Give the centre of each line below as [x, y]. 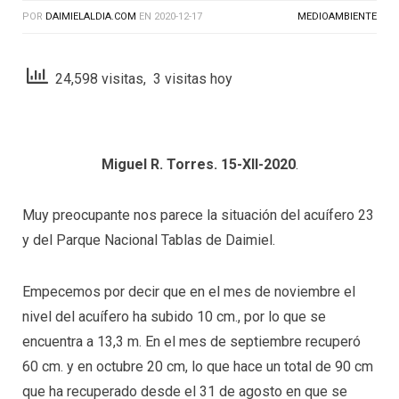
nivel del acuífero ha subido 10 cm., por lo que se [174, 316]
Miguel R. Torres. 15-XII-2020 [198, 164]
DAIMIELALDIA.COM [91, 17]
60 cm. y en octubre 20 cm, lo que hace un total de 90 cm [198, 366]
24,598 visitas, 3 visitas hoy [140, 78]
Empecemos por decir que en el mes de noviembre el [189, 291]
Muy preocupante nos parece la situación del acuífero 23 [198, 216]
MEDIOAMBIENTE [337, 17]
